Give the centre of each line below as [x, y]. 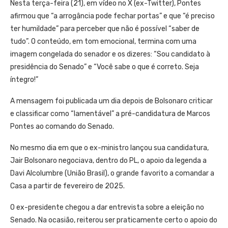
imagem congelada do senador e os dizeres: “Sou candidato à [110, 54]
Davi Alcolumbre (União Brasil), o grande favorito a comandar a [112, 173]
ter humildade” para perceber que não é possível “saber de [105, 29]
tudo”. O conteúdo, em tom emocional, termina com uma [103, 41]
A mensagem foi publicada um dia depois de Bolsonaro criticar [111, 101]
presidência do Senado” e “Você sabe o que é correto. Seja [105, 67]
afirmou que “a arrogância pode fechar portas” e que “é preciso [112, 16]
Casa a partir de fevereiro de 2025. [67, 186]
